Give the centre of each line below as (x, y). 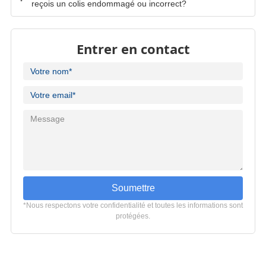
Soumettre (133, 185)
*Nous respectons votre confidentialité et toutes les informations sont (133, 202)
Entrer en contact (133, 45)
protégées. (133, 213)
